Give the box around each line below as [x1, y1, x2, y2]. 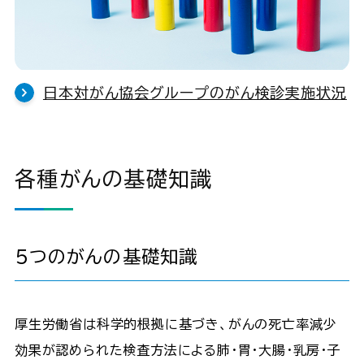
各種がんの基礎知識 [14, 167, 213, 189]
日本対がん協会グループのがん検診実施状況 [42, 84, 347, 100]
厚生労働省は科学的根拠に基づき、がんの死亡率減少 [14, 317, 337, 331]
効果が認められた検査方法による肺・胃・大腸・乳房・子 [14, 343, 341, 357]
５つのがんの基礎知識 [14, 247, 197, 266]
